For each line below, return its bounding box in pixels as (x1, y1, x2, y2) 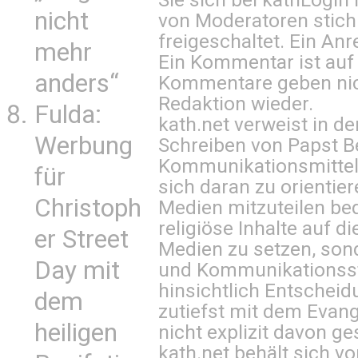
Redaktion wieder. (158, 91, 313, 115)
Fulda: (34, 100, 101, 129)
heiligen (34, 318, 117, 348)
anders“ (34, 69, 119, 98)
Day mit (34, 256, 120, 285)
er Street (34, 225, 129, 254)
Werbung (34, 131, 133, 161)
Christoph (34, 193, 141, 223)
